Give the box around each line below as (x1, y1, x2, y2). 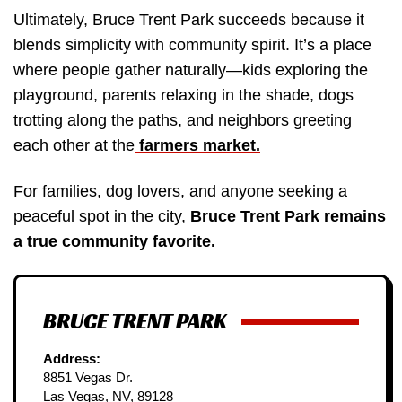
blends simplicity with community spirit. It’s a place (13, 35, 371, 54)
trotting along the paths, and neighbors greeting (13, 110, 352, 129)
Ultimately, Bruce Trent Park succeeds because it (13, 10, 364, 29)
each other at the (13, 135, 135, 154)
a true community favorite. (13, 232, 215, 251)
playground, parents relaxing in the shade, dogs (13, 85, 354, 104)
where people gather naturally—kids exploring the (13, 60, 368, 79)
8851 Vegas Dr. (43, 370, 133, 386)
